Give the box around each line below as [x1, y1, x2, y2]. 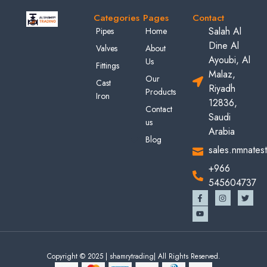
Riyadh [209, 82, 236, 96]
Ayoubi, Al [209, 53, 251, 67]
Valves [96, 42, 118, 55]
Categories [94, 11, 140, 25]
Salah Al [209, 24, 242, 39]
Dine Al [209, 39, 240, 53]
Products [145, 86, 176, 98]
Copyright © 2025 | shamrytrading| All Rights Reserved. [46, 251, 221, 262]
